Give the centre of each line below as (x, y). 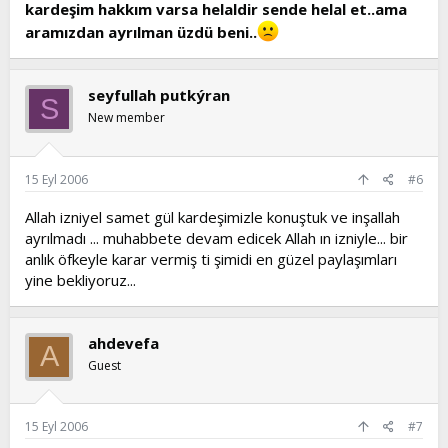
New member (126, 117)
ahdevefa (123, 342)
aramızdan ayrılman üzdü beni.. (141, 32)
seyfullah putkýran (159, 95)
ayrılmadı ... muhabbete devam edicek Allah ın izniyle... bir (216, 237)
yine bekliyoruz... (80, 279)
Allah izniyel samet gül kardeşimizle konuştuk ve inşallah (212, 216)
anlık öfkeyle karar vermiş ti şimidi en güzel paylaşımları (211, 258)
